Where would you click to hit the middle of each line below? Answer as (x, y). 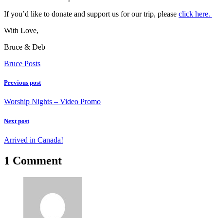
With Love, (21, 31)
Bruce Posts (22, 64)
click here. (195, 14)
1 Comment (33, 160)
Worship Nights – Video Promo (52, 102)
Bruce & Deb (25, 47)
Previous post (22, 83)
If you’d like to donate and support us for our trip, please (91, 14)
